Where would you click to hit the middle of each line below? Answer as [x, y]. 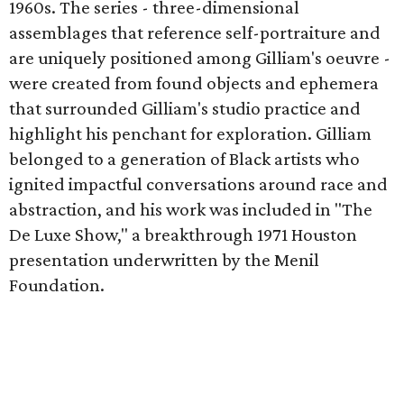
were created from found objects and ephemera [194, 83]
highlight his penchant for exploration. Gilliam [190, 133]
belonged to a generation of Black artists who [184, 159]
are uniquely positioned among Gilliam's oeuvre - [200, 58]
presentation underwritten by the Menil [164, 260]
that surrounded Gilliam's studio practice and [185, 108]
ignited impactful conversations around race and [198, 184]
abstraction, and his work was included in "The [191, 209]
